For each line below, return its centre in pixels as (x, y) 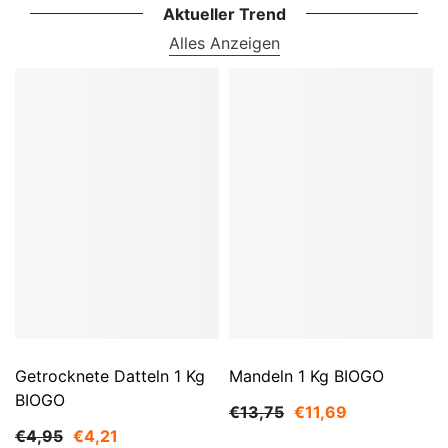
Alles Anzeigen (224, 42)
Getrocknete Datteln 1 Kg (110, 376)
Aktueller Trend (224, 13)
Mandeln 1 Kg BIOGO (306, 376)
